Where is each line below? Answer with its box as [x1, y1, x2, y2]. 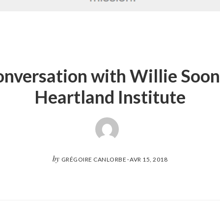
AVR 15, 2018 [130, 156, 168, 164]
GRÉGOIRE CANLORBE [61, 156, 127, 164]
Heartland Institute [34, 86, 186, 108]
